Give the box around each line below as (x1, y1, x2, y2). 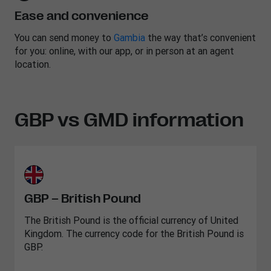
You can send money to (15, 31, 114, 44)
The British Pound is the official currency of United (24, 214, 238, 226)
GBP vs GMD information (15, 109, 244, 131)
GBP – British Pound (24, 192, 141, 206)
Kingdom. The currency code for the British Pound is (24, 227, 244, 240)
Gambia (114, 31, 145, 44)
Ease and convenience (15, 9, 149, 23)
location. (15, 58, 51, 70)
